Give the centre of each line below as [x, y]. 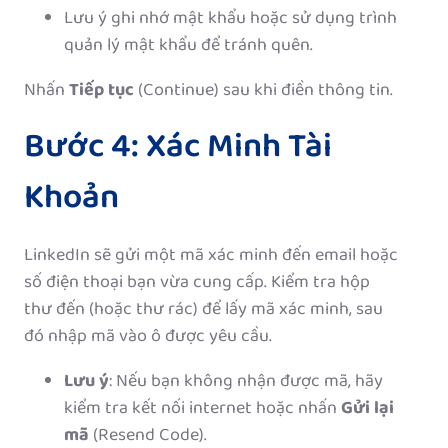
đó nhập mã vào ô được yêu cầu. [148, 336]
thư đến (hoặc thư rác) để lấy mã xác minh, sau [203, 309]
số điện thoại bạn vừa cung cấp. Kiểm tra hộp [197, 282]
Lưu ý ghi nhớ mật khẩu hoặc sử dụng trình [230, 18]
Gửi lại [367, 408]
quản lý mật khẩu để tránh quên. [188, 45]
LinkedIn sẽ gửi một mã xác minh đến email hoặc [211, 255]
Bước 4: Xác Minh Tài [178, 147]
